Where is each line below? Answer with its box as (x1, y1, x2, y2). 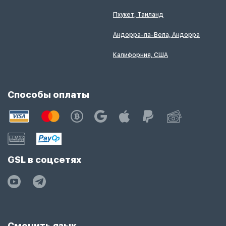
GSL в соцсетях (8, 154, 81, 165)
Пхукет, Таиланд (113, 11, 163, 18)
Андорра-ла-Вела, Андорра (113, 31, 200, 38)
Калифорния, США (113, 51, 168, 59)
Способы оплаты (8, 89, 89, 100)
